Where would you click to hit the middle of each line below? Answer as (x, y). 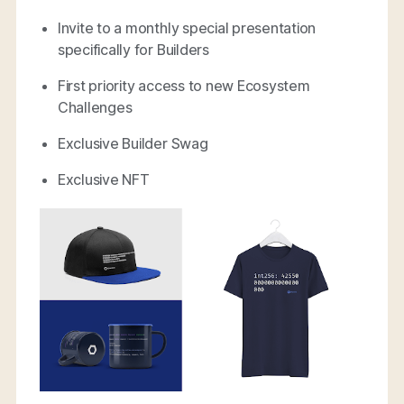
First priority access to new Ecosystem (184, 85)
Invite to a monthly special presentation (187, 28)
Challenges (95, 107)
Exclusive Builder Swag (133, 143)
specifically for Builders (133, 49)
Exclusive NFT (103, 179)
